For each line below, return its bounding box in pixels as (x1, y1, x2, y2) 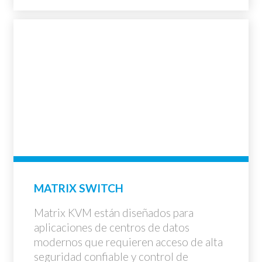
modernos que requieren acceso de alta (34, 235, 223, 249)
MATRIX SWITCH (34, 181, 123, 195)
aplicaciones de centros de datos (34, 220, 189, 234)
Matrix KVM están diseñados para (34, 206, 194, 219)
